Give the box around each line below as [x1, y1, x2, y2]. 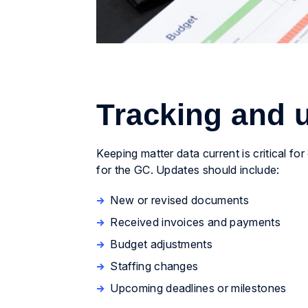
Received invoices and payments [110, 215, 280, 230]
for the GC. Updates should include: [96, 163, 280, 177]
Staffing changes [110, 259, 199, 274]
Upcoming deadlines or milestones [110, 281, 287, 296]
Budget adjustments [110, 237, 213, 252]
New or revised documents [110, 193, 250, 208]
